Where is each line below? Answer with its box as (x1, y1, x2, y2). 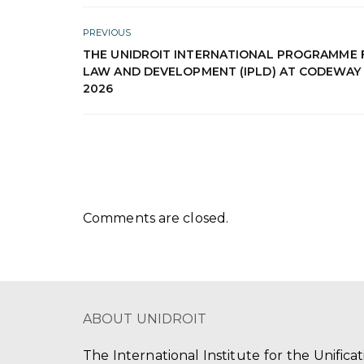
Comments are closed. (83, 210, 228, 226)
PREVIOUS (83, 26, 131, 38)
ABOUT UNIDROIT (83, 310, 207, 327)
